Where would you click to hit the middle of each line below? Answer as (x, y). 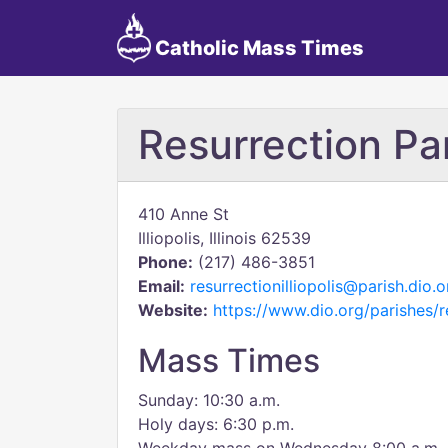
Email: (161, 286)
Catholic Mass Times (257, 48)
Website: (173, 310)
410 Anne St (183, 214)
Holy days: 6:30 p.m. (216, 424)
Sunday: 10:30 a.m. (209, 400)
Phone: (165, 262)
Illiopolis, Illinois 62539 (224, 238)
